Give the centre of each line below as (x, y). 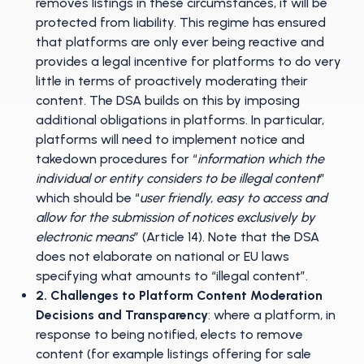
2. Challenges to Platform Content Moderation (179, 295)
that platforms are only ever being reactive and (180, 42)
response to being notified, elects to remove (169, 334)
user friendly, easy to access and (234, 198)
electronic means (85, 237)
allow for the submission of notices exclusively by (175, 217)
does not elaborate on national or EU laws (162, 256)
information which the (261, 159)
